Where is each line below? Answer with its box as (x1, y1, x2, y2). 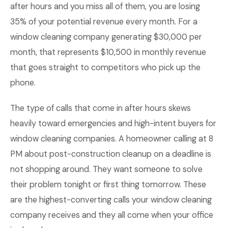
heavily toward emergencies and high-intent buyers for (10, 118, 216, 129)
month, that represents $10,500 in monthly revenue (10, 47, 206, 58)
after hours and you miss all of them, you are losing (10, 1, 200, 12)
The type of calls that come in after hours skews (10, 103, 191, 113)
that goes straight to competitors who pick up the (10, 62, 201, 73)
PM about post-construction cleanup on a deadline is (10, 149, 211, 159)
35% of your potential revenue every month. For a (10, 16, 197, 27)
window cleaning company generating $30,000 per (10, 32, 202, 42)
